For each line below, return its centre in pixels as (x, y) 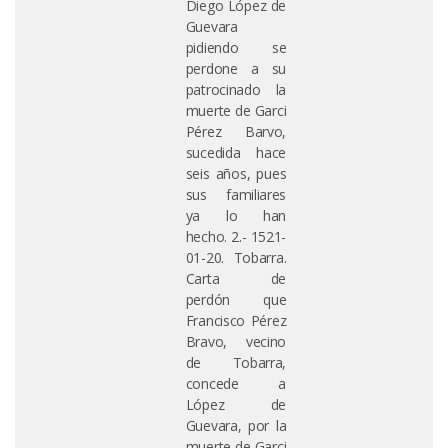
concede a (236, 383)
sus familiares (236, 194)
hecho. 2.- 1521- (236, 236)
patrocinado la (236, 89)
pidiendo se (236, 47)
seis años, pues (236, 173)
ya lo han (236, 215)
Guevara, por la (236, 425)
